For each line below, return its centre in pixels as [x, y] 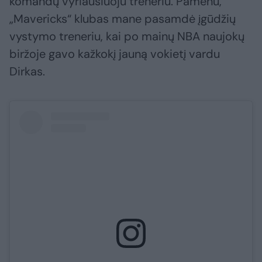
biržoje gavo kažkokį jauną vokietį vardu [115, 54]
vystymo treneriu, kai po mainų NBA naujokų [127, 37]
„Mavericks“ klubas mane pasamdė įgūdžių [123, 19]
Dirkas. [27, 72]
